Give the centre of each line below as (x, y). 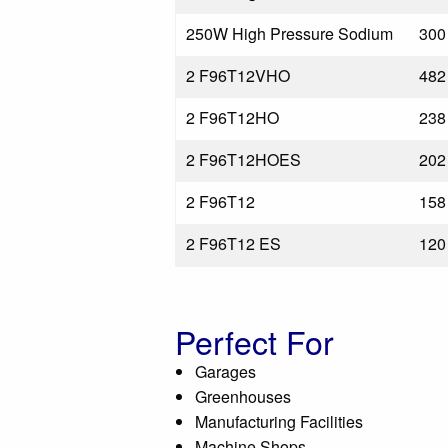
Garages (225, 371)
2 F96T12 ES (233, 243)
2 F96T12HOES (243, 159)
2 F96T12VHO (238, 75)
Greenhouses (243, 396)
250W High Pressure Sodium (289, 33)
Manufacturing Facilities (279, 421)
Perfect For (254, 341)
